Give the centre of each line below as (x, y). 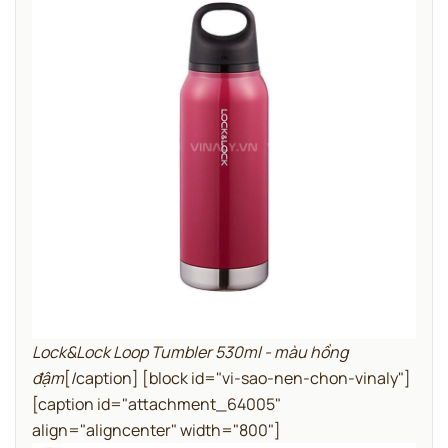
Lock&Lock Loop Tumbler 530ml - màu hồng (190, 352)
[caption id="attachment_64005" (156, 404)
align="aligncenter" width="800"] (156, 430)
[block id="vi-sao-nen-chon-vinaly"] (276, 378)
